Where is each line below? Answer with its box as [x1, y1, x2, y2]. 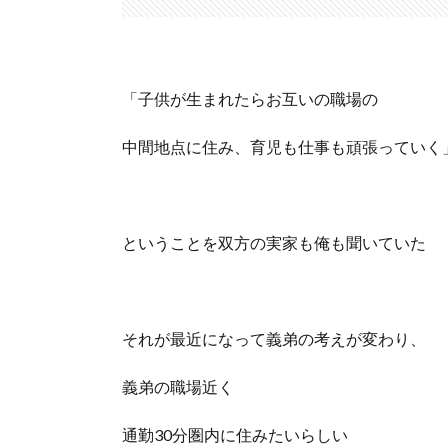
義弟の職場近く [122, 377, 234, 396]
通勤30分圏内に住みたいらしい [122, 425, 348, 444]
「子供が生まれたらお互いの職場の [122, 89, 378, 108]
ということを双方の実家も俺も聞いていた [122, 233, 426, 252]
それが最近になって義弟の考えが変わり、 [122, 329, 426, 348]
